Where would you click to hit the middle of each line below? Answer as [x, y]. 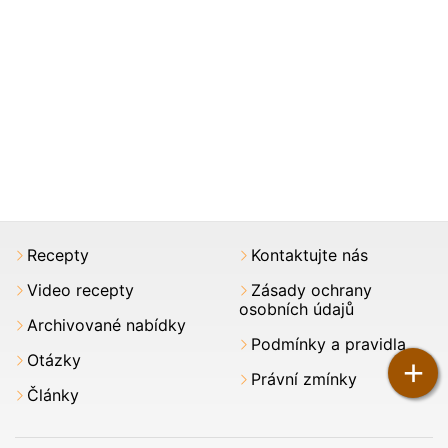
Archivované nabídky [106, 324]
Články [53, 394]
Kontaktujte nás [309, 254]
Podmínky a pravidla [328, 343]
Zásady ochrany [311, 289]
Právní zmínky [304, 378]
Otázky [54, 359]
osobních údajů [296, 308]
